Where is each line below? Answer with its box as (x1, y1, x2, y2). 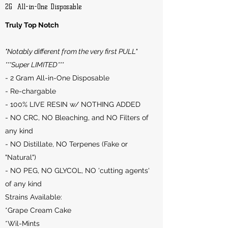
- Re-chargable (5, 87, 56, 96)
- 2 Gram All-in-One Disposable (5, 74, 109, 82)
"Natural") (5, 153, 36, 162)
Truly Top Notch (5, 21, 59, 30)
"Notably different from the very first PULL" (5, 47, 137, 56)
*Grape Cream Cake (5, 206, 71, 215)
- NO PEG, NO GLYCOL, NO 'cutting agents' (5, 166, 150, 175)
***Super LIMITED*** (5, 61, 64, 69)
